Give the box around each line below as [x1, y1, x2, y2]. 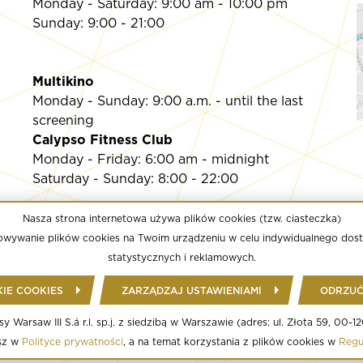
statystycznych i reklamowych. [107, 251, 256, 263]
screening [32, 113, 94, 128]
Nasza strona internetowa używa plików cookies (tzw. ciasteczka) [22, 212, 341, 224]
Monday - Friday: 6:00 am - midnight [32, 152, 269, 167]
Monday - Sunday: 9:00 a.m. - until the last [32, 93, 303, 109]
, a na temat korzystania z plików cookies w [123, 335, 339, 348]
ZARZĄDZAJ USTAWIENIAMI [122, 284, 262, 297]
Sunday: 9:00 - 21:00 [32, 15, 164, 31]
